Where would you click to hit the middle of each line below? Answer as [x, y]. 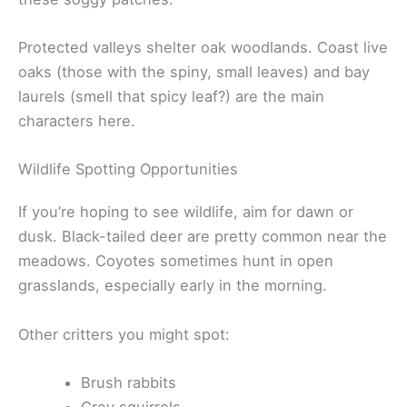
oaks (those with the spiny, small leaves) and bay [194, 72]
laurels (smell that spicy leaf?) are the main [171, 97]
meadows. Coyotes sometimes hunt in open [176, 261]
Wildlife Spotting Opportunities [128, 169]
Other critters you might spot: [124, 334]
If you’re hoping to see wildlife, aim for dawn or [186, 212]
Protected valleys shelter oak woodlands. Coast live [203, 48]
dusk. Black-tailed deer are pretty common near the [203, 237]
